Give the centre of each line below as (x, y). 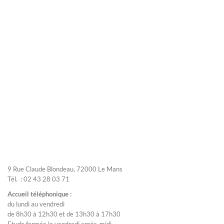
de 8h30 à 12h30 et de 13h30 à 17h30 (64, 214)
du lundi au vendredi (36, 204)
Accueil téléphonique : (39, 194)
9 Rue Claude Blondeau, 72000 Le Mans (65, 169)
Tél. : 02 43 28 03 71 (38, 179)
